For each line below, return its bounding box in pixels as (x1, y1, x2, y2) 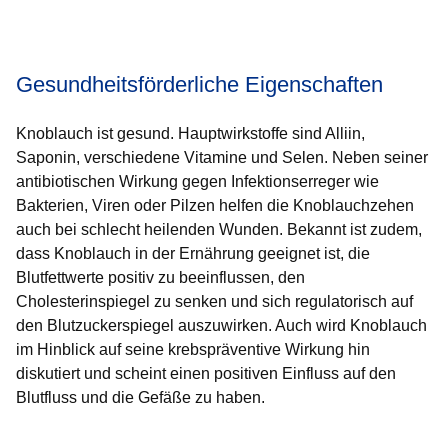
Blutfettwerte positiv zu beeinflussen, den (16, 269, 305, 286)
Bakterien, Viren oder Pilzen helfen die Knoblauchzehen (16, 197, 414, 214)
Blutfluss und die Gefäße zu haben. (16, 389, 265, 406)
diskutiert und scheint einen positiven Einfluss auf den (16, 365, 396, 382)
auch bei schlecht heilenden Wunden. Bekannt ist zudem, (16, 221, 422, 238)
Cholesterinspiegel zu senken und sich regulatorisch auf (16, 293, 413, 310)
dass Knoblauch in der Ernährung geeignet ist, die (16, 245, 370, 262)
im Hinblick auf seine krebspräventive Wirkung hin (16, 341, 370, 358)
